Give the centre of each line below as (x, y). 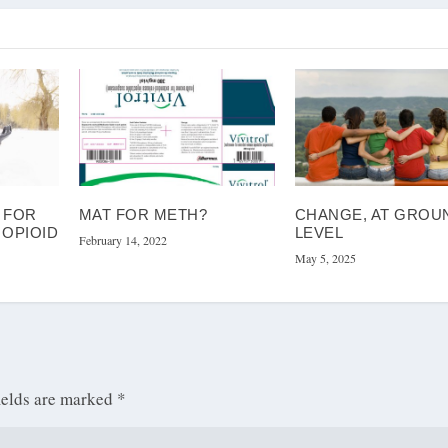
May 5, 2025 (325, 258)
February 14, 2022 (122, 240)
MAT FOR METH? (143, 215)
